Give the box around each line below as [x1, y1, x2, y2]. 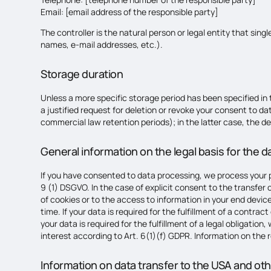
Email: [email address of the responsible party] [41, 6, 219, 18]
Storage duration [41, 67, 123, 81]
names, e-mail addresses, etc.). [41, 39, 163, 50]
